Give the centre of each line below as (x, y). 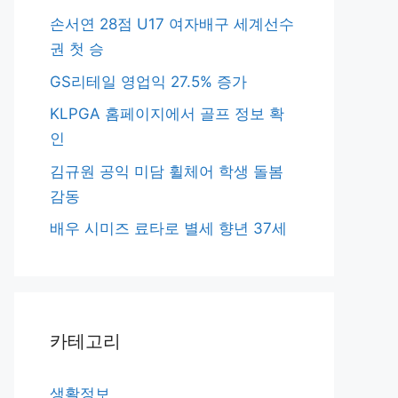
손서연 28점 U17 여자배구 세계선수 (172, 24)
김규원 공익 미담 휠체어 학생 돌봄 (167, 171)
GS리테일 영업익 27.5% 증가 (148, 81)
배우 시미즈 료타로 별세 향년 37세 (168, 228)
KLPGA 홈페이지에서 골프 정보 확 (167, 114)
